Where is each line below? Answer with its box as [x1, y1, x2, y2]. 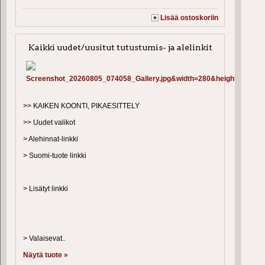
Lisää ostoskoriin [160, 13, 219, 22]
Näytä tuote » [23, 250, 68, 259]
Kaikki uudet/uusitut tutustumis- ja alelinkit [28, 42, 212, 52]
